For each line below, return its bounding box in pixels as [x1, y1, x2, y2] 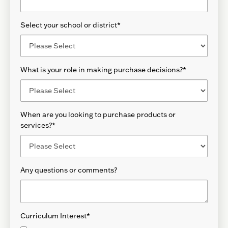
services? [20, 121, 52, 130]
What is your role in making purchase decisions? [20, 65, 183, 75]
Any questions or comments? [20, 165, 117, 175]
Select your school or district [20, 20, 117, 30]
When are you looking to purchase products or [20, 110, 176, 120]
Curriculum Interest [20, 211, 87, 221]
